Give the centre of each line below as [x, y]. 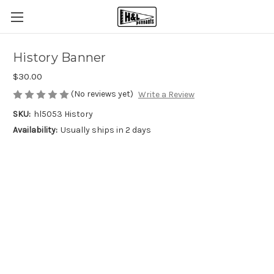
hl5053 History [63, 114]
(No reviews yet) [102, 94]
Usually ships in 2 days [106, 130]
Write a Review [166, 95]
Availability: [35, 130]
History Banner [60, 58]
